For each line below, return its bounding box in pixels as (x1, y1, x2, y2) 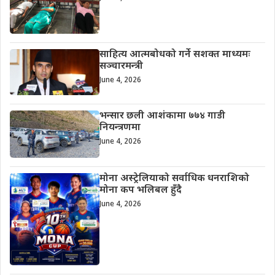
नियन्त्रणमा (99, 122, 141, 135)
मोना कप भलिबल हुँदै (99, 184, 182, 197)
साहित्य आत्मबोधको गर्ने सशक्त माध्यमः (99, 48, 250, 62)
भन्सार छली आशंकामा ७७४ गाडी (99, 110, 225, 123)
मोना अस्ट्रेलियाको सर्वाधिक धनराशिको (99, 172, 249, 185)
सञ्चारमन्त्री (99, 60, 143, 74)
